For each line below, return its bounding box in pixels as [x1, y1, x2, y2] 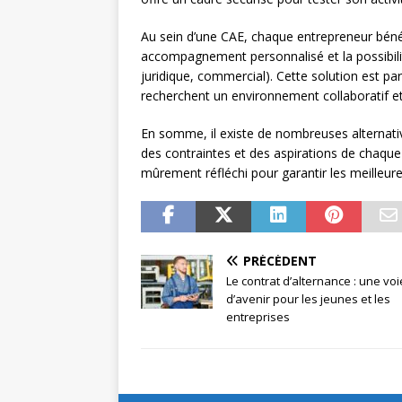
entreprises [226, 309, 290, 326]
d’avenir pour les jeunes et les [226, 291, 390, 308]
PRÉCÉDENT [243, 252, 317, 270]
